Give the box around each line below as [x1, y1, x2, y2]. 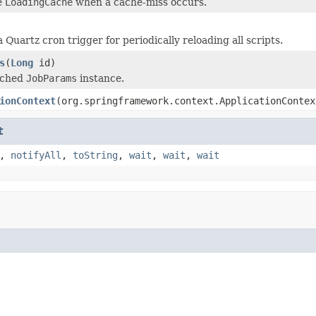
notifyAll [11, 149, 61, 161]
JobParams [26, 72, 77, 84]
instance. [77, 72, 124, 84]
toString [73, 149, 118, 161]
